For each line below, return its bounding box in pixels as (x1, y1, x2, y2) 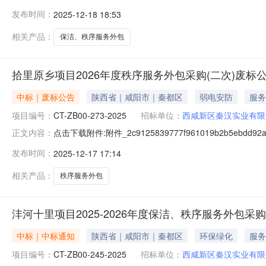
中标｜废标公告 (17, 90, 75, 103)
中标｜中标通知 (17, 229, 75, 242)
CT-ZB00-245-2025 (53, 248, 126, 260)
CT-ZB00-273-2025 (53, 109, 126, 121)
